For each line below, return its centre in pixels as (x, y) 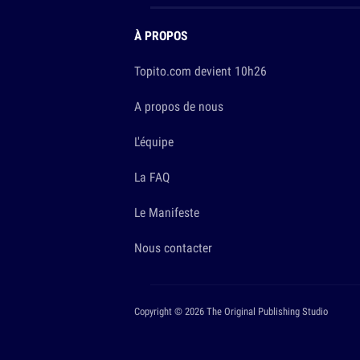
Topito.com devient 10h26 (200, 71)
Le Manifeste (167, 213)
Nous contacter (173, 248)
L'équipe (154, 142)
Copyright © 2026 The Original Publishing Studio (231, 312)
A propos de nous (179, 106)
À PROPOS (161, 36)
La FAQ (152, 177)
